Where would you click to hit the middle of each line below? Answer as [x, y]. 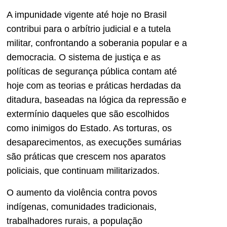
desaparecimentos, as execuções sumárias [94, 143]
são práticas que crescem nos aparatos [86, 157]
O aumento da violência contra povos [82, 192]
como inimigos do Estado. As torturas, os [89, 128]
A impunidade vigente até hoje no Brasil [87, 15]
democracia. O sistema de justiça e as [84, 58]
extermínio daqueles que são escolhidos [88, 114]
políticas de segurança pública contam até [92, 72]
